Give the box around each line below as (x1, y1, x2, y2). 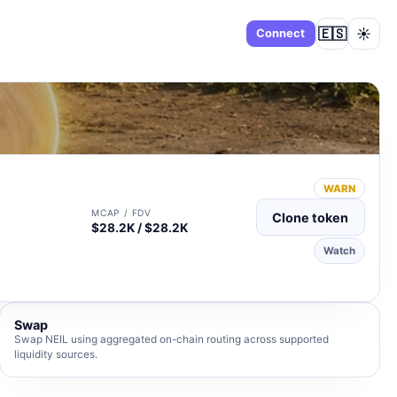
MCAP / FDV (90, 206, 152, 218)
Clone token (272, 209, 349, 225)
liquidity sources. (13, 348, 97, 362)
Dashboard (175, 27, 236, 40)
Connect (256, 27, 306, 40)
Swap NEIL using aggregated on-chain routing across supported (13, 333, 329, 346)
